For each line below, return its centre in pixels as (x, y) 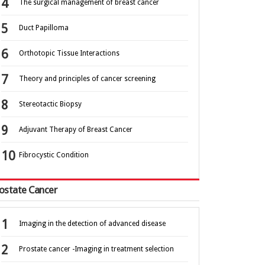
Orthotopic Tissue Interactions (69, 54)
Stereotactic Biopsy (50, 104)
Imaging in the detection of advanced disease (92, 224)
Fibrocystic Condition (54, 155)
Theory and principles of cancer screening (87, 79)
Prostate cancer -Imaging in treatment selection (96, 249)
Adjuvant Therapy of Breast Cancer (76, 130)
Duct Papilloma (44, 28)
